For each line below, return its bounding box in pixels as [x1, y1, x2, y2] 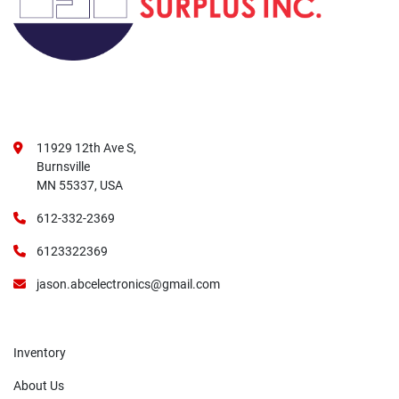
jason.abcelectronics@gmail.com [37, 277, 220, 292]
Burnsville [37, 159, 90, 175]
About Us [13, 379, 64, 394]
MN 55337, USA [37, 178, 123, 193]
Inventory [13, 346, 66, 361]
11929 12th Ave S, [37, 141, 136, 156]
